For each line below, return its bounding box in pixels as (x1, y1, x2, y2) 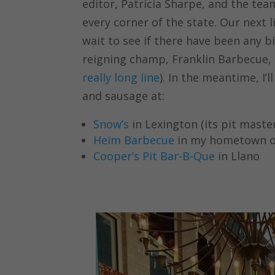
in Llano (215, 149, 260, 164)
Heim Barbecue (93, 133, 175, 148)
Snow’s (93, 117, 130, 132)
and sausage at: (82, 88, 165, 104)
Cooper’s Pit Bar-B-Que (93, 149, 215, 164)
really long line (82, 70, 160, 85)
